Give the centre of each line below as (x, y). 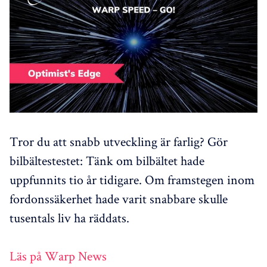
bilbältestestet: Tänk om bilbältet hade (107, 160)
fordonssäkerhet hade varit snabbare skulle (119, 198)
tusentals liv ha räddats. (69, 217)
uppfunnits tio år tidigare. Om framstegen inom (132, 179)
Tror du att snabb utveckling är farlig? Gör (119, 141)
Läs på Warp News (58, 255)
